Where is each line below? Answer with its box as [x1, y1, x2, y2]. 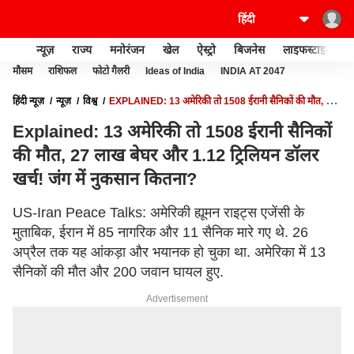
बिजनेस [234, 43, 265, 56]
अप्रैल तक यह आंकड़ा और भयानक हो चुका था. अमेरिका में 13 [13, 244, 326, 260]
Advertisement [146, 293, 208, 304]
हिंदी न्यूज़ [13, 96, 44, 107]
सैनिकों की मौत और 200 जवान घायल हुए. [13, 264, 224, 280]
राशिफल [48, 66, 77, 77]
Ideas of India [145, 66, 205, 77]
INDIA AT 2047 [220, 66, 285, 77]
